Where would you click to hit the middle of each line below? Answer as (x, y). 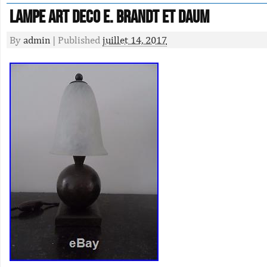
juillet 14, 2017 (135, 40)
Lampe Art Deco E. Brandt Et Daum (109, 17)
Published (80, 40)
